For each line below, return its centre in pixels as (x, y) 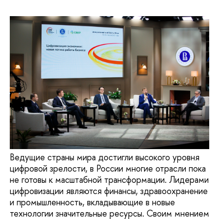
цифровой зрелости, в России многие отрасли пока (108, 168)
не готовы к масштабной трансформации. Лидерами (109, 179)
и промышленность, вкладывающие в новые (92, 202)
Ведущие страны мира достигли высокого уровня (105, 157)
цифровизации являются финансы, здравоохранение (109, 191)
